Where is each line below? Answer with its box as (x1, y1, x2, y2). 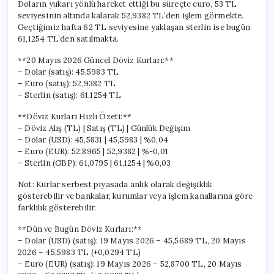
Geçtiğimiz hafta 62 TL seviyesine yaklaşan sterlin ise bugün (18, 21, 250, 32)
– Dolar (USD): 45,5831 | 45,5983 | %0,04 (18, 134, 168, 145)
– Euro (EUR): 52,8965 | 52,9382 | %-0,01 (18, 146, 168, 157)
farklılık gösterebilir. (18, 202, 97, 213)
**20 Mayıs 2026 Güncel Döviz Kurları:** (18, 54, 174, 65)
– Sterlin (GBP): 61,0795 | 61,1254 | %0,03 (18, 157, 171, 168)
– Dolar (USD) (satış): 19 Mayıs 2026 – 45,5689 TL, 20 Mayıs (18, 235, 246, 246)
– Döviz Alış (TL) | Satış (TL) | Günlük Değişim (18, 122, 191, 133)
